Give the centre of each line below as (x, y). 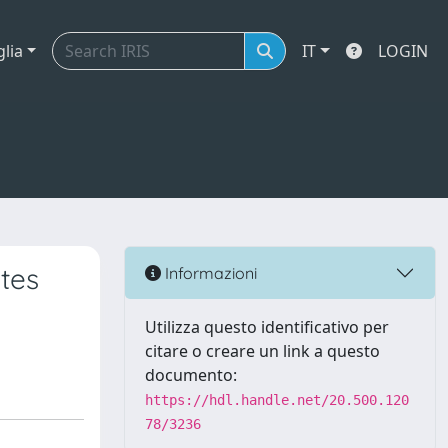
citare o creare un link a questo (262, 351)
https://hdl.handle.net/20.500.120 (277, 400)
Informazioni (209, 272)
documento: (191, 375)
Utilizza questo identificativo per (267, 327)
